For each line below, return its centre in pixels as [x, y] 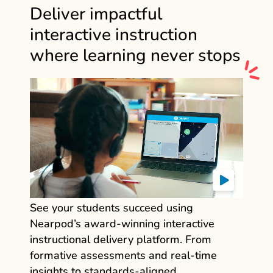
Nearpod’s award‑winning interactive [122, 223]
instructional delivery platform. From [121, 239]
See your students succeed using [112, 207]
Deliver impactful [96, 14]
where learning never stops [135, 55]
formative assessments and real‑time [123, 255]
